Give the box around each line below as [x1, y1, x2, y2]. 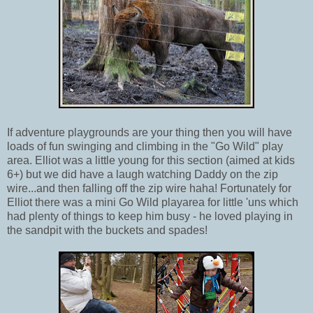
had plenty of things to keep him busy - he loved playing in [7, 210, 293, 222]
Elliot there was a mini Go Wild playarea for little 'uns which [7, 196, 298, 208]
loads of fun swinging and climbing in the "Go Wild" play [7, 140, 283, 152]
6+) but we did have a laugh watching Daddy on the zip [7, 168, 278, 180]
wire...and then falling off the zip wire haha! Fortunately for [7, 182, 291, 194]
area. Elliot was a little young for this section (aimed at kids [7, 154, 295, 166]
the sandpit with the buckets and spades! [7, 224, 208, 236]
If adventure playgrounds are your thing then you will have [7, 126, 292, 138]
